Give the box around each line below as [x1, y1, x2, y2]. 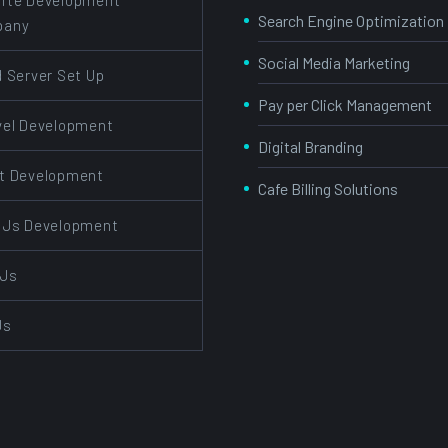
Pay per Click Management [258, 95, 432, 115]
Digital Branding [258, 137, 363, 157]
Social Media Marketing [258, 53, 410, 73]
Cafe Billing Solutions [258, 179, 398, 199]
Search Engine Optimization [258, 11, 444, 31]
